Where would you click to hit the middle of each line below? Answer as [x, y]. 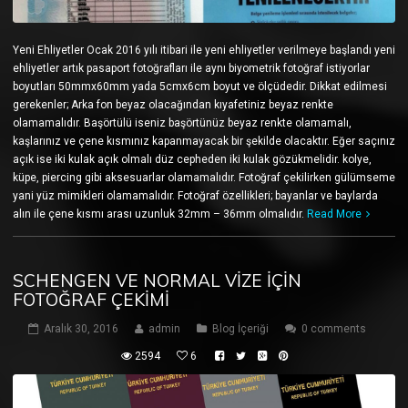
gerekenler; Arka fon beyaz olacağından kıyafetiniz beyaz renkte [173, 105]
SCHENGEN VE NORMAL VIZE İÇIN [157, 281]
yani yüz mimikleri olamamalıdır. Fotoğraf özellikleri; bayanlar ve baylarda [195, 196]
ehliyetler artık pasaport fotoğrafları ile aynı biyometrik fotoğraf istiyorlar [191, 69]
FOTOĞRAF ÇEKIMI [91, 300]
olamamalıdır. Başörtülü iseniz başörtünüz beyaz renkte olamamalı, [182, 123]
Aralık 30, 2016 [81, 329]
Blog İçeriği [240, 329]
